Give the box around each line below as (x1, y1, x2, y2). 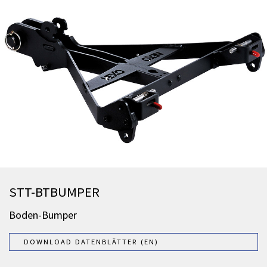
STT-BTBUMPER (9, 184, 100, 201)
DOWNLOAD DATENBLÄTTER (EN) (24, 237, 159, 247)
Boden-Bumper (9, 208, 77, 222)
